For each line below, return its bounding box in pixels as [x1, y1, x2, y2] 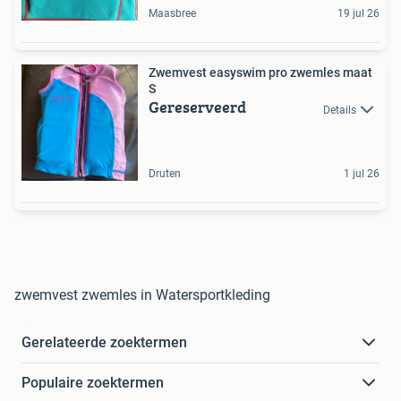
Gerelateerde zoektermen [21, 334, 187, 352]
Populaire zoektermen [21, 374, 164, 392]
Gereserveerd [149, 95, 246, 120]
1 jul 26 [344, 167, 380, 181]
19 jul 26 [337, 7, 380, 21]
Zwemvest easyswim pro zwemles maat [149, 65, 372, 81]
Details [323, 103, 356, 116]
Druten [149, 167, 181, 181]
